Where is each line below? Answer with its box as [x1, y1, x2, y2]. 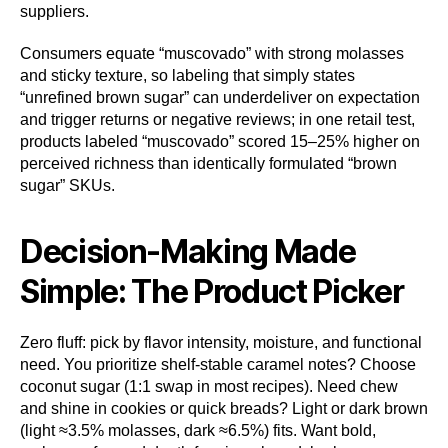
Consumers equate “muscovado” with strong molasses [20, 45, 404, 63]
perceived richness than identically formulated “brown [20, 155, 397, 173]
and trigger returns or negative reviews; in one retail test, [20, 111, 415, 129]
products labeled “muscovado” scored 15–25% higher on [20, 133, 420, 151]
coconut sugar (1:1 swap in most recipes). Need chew [20, 378, 398, 396]
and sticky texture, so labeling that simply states [20, 67, 355, 85]
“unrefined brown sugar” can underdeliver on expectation [20, 89, 420, 107]
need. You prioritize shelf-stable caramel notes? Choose [20, 356, 416, 374]
